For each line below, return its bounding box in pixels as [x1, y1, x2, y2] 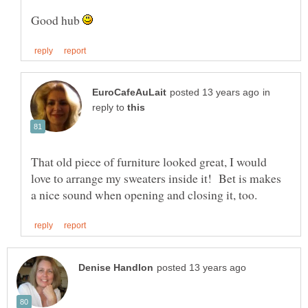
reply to [92, 102, 127, 113]
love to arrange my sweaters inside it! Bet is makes [31, 170, 281, 187]
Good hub [31, 12, 82, 29]
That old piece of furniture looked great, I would [31, 153, 267, 170]
